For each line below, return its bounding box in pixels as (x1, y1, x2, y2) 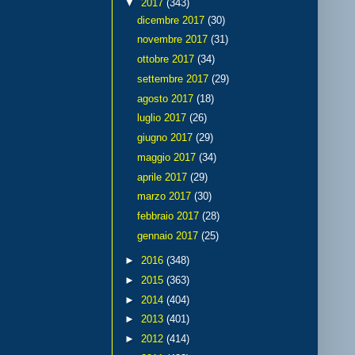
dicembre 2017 (136, 13, 208, 26)
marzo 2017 (136, 190, 194, 203)
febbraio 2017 (136, 210, 202, 223)
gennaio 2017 (136, 229, 201, 242)
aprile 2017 (136, 170, 190, 183)
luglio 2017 (136, 112, 189, 124)
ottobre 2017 (136, 53, 197, 66)
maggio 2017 (136, 151, 199, 163)
